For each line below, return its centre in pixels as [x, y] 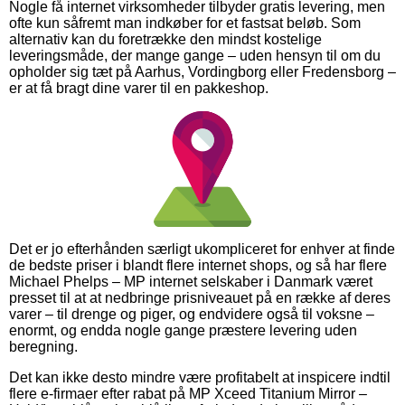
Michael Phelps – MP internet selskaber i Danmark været [191, 281]
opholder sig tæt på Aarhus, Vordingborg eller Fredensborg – [202, 71]
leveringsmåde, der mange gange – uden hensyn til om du [195, 55]
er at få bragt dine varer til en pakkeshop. [139, 88]
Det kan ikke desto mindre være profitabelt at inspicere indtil [200, 377]
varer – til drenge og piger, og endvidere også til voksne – [192, 314]
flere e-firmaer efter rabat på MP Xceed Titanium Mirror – [188, 393]
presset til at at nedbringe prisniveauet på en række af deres [200, 297]
